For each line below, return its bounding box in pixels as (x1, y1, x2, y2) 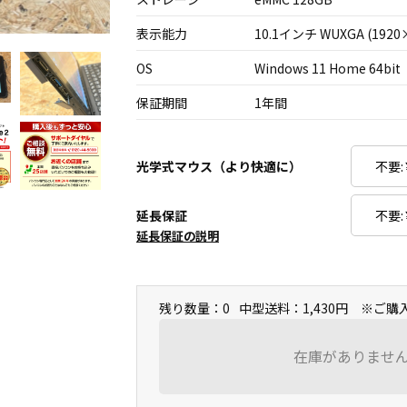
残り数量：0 (159, 299, 230, 317)
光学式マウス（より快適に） (136, 157, 302, 175)
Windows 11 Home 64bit (254, 59, 401, 77)
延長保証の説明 (136, 227, 219, 244)
